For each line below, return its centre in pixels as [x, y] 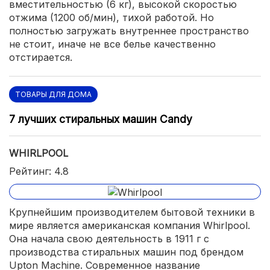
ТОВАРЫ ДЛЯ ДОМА [53, 95]
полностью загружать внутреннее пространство [129, 31]
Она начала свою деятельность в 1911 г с [109, 238]
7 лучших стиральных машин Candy [101, 119]
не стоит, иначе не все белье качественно [112, 44]
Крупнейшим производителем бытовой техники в [132, 212]
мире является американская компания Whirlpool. [130, 225]
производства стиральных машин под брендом [126, 252]
